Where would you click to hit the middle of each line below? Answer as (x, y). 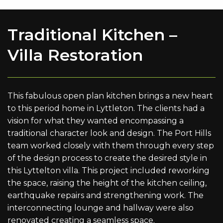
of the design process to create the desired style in (107, 158)
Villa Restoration (75, 55)
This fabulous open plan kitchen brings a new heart (110, 96)
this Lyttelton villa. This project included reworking (109, 170)
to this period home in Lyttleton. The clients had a (106, 108)
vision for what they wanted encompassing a (96, 120)
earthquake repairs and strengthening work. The (106, 195)
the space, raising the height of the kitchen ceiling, (107, 183)
